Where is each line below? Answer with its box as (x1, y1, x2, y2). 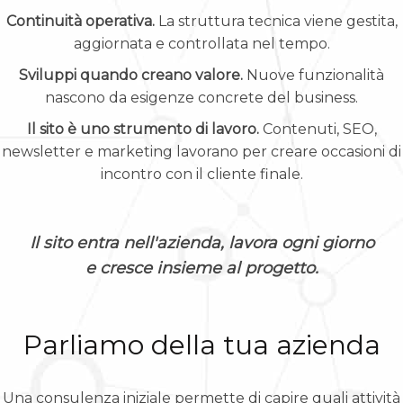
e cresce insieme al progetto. (85, 257, 318, 278)
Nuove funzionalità (243, 66, 384, 84)
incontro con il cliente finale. (100, 165, 303, 183)
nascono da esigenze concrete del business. (45, 88, 358, 106)
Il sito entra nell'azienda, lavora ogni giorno (29, 232, 374, 253)
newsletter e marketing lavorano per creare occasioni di (2, 142, 401, 160)
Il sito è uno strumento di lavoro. (26, 120, 259, 138)
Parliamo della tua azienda (22, 327, 381, 362)
